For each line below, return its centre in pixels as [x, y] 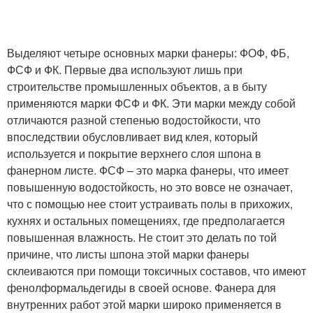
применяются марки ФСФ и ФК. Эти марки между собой [151, 103]
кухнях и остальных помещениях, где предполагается [146, 221]
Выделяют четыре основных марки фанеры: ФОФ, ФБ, [148, 53]
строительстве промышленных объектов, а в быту [137, 87]
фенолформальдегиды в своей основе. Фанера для [141, 288]
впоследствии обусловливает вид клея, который [132, 137]
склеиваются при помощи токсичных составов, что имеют [156, 271]
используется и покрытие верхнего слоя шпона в [134, 154]
